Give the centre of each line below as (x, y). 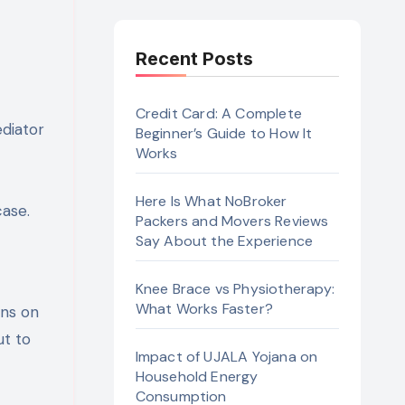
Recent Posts (194, 59)
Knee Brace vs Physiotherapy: (235, 289)
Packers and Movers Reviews (232, 221)
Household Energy (197, 377)
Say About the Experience (224, 241)
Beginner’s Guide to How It (224, 133)
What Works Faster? (206, 309)
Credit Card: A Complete (219, 113)
